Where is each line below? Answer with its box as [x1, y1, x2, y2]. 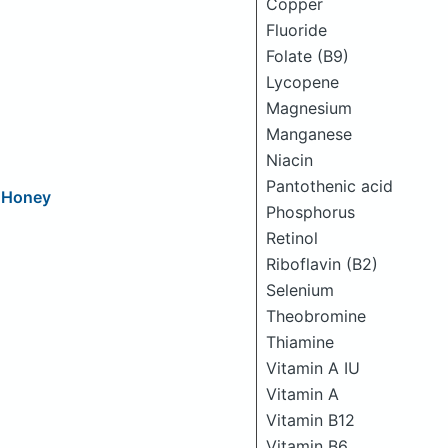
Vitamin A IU [266, 358, 360, 378]
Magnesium [266, 98, 352, 118]
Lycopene [266, 72, 339, 92]
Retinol [266, 228, 318, 248]
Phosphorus [266, 202, 355, 222]
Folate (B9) [266, 46, 349, 66]
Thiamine [266, 332, 334, 352]
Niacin [266, 150, 313, 170]
